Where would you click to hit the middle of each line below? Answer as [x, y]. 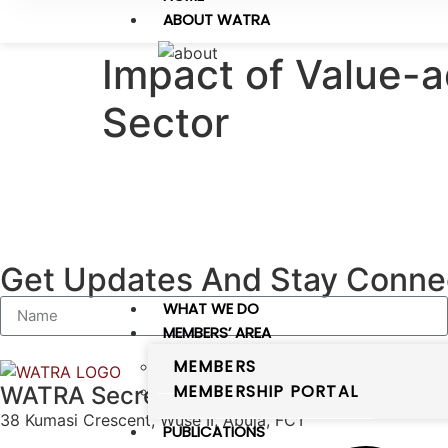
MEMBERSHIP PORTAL [265, 391]
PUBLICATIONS [213, 431]
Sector [165, 122]
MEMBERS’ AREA [216, 332]
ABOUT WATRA [216, 19]
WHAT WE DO [210, 308]
